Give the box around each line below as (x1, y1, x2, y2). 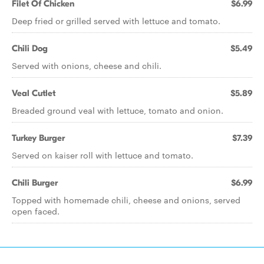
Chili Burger (12, 177, 58, 188)
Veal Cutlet (12, 88, 55, 98)
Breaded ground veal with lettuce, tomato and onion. (12, 104, 223, 116)
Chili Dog (12, 43, 48, 54)
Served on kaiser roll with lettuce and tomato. (12, 149, 193, 161)
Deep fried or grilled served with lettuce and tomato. (12, 15, 220, 27)
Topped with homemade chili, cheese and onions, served (12, 194, 240, 206)
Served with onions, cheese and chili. (12, 60, 161, 71)
